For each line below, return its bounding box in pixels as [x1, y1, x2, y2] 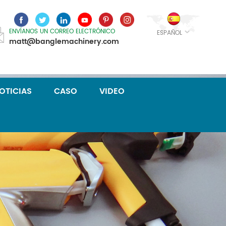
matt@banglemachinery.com [9, 36, 119, 47]
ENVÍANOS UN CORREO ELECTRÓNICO [9, 27, 115, 36]
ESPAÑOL [157, 28, 182, 38]
